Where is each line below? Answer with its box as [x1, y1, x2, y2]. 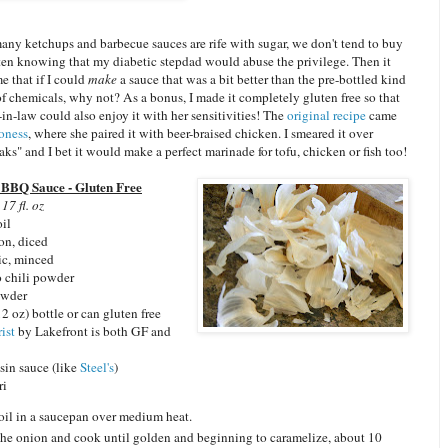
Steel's [77, 357, 114, 376]
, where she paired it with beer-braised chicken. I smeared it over [28, 123, 373, 142]
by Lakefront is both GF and [15, 321, 171, 340]
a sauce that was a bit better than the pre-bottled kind [120, 69, 406, 88]
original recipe [287, 105, 366, 124]
